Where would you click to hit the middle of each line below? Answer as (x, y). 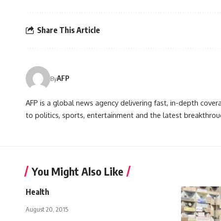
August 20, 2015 (47, 209)
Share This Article (69, 30)
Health (37, 192)
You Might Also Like (77, 171)
